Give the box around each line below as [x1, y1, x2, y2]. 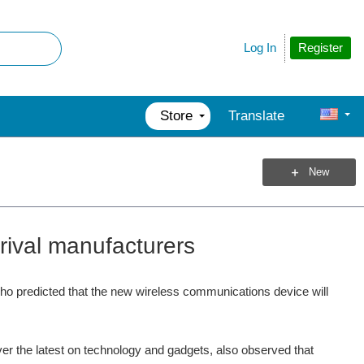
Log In [244, 41, 276, 54]
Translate [228, 108, 284, 123]
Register [298, 40, 343, 54]
